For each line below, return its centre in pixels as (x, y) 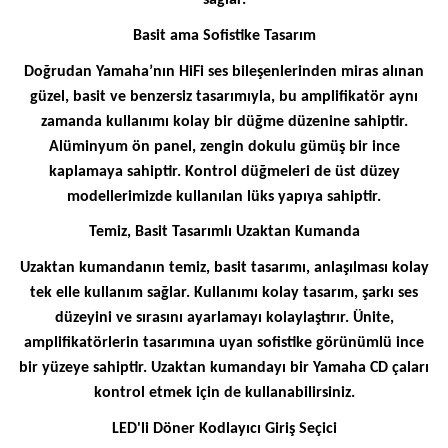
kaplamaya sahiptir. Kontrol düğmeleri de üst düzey (224, 171)
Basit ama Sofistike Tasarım (224, 36)
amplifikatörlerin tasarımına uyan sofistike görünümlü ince (224, 342)
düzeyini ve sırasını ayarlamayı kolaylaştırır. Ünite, (224, 317)
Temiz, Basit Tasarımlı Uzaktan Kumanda (224, 232)
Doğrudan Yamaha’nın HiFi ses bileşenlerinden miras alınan (224, 71)
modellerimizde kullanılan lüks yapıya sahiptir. (224, 196)
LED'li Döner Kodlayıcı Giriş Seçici (224, 428)
